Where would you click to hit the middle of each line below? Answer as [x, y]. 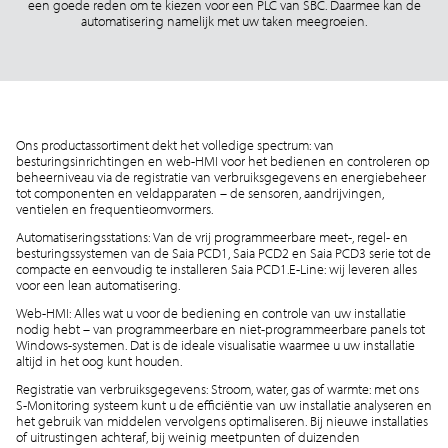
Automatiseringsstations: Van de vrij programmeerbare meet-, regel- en [211, 236]
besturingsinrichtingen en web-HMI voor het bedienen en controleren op [222, 160]
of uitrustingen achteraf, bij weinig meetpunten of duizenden [187, 436]
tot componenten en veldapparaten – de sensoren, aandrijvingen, [199, 192]
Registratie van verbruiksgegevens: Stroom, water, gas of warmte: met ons [217, 388]
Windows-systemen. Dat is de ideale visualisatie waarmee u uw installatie [215, 344]
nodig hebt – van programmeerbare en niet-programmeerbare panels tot [220, 328]
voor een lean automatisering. [100, 284]
